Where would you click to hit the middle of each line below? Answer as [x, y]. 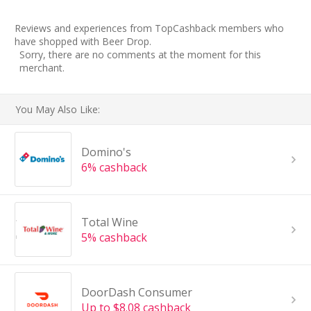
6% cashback [114, 167]
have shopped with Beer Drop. [83, 41]
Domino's [106, 152]
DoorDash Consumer [136, 292]
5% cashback [114, 237]
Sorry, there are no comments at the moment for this [140, 54]
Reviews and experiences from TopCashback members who [149, 28]
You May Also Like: [58, 109]
